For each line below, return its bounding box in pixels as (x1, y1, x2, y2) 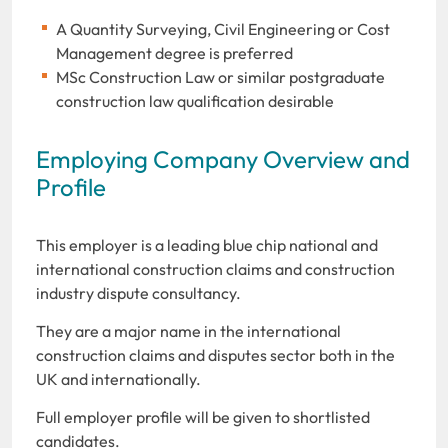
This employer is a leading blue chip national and (36, 234, 378, 255)
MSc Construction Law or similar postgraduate (56, 66, 385, 87)
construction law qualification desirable (56, 90, 334, 111)
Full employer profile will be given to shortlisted (36, 406, 370, 427)
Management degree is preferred (56, 42, 293, 63)
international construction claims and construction (36, 258, 395, 279)
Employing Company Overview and (36, 143, 410, 174)
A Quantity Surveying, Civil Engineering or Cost (56, 18, 390, 39)
